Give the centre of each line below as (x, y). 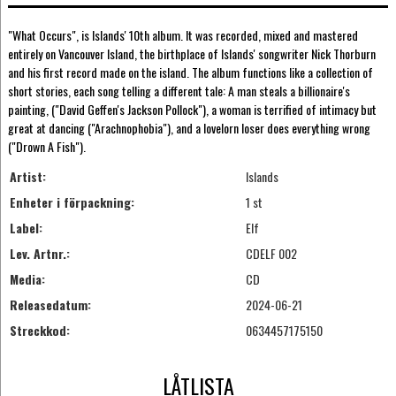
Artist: (27, 177)
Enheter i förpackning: (72, 202)
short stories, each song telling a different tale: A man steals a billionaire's (179, 90)
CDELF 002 (271, 254)
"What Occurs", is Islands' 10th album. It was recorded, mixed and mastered (183, 34)
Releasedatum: (50, 305)
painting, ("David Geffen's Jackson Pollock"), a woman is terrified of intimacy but (192, 109)
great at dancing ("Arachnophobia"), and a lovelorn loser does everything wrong (189, 127)
